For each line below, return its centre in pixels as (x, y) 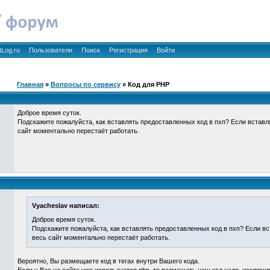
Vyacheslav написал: (66, 206)
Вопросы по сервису (86, 84)
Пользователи (51, 50)
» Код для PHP (145, 84)
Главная (30, 84)
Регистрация (128, 50)
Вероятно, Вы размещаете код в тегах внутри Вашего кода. (108, 261)
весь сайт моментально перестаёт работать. (101, 237)
